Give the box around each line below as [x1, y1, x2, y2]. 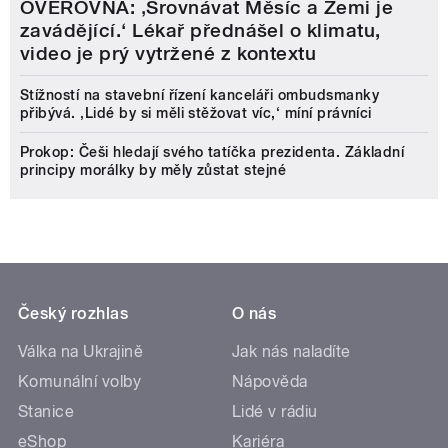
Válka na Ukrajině [18, 342, 144, 362]
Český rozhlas [18, 304, 129, 324]
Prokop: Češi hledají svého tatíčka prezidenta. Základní [20, 144, 405, 161]
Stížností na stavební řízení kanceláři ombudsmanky [20, 87, 380, 104]
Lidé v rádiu [232, 402, 318, 422]
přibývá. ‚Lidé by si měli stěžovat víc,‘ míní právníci [20, 105, 372, 122]
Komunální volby [18, 372, 142, 392]
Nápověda [232, 372, 308, 392]
